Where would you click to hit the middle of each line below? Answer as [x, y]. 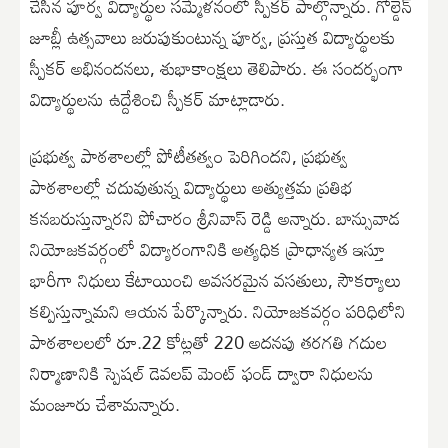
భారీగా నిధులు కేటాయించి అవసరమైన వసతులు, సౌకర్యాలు [215, 280]
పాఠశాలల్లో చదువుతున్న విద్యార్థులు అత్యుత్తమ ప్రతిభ [191, 187]
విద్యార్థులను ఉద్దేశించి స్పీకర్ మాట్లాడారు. [157, 99]
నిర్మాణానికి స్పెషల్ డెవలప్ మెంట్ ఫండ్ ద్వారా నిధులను [202, 373]
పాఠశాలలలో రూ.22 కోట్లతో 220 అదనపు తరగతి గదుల [208, 342]
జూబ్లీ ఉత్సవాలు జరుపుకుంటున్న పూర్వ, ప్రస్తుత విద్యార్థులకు [212, 37]
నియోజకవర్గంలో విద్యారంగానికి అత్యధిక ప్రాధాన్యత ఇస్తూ [207, 249]
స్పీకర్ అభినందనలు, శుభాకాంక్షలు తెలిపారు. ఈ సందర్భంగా [217, 68]
